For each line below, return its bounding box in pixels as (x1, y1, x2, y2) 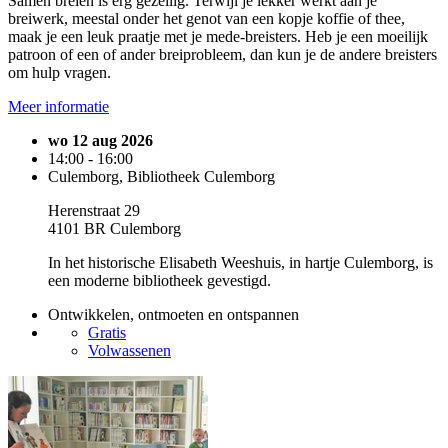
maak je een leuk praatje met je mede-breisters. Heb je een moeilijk (8, 27, 428, 45)
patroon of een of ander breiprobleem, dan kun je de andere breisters (8, 45, 437, 63)
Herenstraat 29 (48, 201, 140, 219)
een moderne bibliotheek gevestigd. (48, 271, 271, 289)
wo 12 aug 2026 (48, 131, 153, 149)
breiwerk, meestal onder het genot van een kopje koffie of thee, (8, 9, 405, 27)
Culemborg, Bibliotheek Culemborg (48, 167, 275, 185)
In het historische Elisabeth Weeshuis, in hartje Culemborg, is (48, 253, 433, 271)
